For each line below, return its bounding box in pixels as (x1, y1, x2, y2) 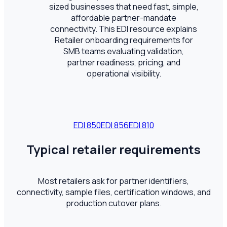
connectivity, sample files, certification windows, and (16, 186, 211, 198)
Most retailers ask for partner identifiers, (38, 175, 189, 187)
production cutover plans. (65, 198, 162, 209)
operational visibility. (86, 67, 161, 79)
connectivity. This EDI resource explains (50, 23, 197, 34)
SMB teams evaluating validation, (63, 45, 184, 57)
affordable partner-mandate (71, 12, 176, 23)
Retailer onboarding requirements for (54, 34, 193, 46)
